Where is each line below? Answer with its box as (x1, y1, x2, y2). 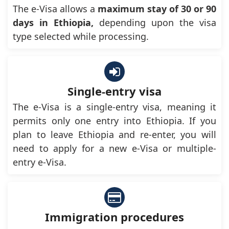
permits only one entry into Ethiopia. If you (13, 114, 216, 127)
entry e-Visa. (13, 156, 66, 169)
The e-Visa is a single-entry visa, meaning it (13, 101, 216, 113)
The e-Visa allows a (13, 3, 98, 15)
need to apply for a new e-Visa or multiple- (13, 142, 216, 155)
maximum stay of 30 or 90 (98, 3, 216, 15)
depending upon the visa (99, 16, 216, 29)
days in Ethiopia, (13, 16, 99, 29)
